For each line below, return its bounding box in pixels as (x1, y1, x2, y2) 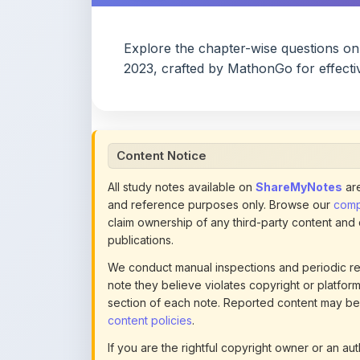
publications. (108, 188, 174, 202)
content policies (108, 268, 192, 282)
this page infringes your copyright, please (108, 313, 333, 327)
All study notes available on (108, 135, 256, 149)
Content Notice (117, 103, 207, 118)
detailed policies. (108, 331, 198, 345)
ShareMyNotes (256, 135, 342, 149)
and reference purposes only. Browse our (108, 153, 333, 166)
